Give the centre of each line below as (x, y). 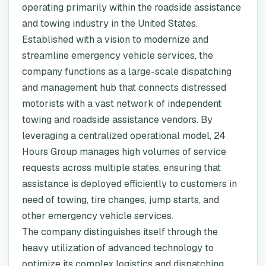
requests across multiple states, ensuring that (121, 168)
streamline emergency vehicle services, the (118, 56)
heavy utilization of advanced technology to (118, 248)
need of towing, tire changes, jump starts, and (121, 200)
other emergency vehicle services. (98, 216)
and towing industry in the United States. (110, 23)
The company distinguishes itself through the (120, 232)
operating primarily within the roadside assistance (132, 7)
